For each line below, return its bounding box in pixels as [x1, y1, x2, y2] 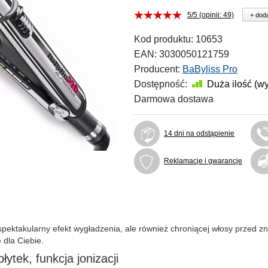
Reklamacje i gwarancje [164, 157, 242, 165]
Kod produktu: [134, 34, 193, 44]
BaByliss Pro [182, 64, 237, 74]
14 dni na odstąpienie [164, 129, 234, 138]
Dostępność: [134, 79, 187, 89]
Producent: [134, 64, 180, 74]
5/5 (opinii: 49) [187, 11, 234, 19]
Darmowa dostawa [134, 94, 214, 104]
